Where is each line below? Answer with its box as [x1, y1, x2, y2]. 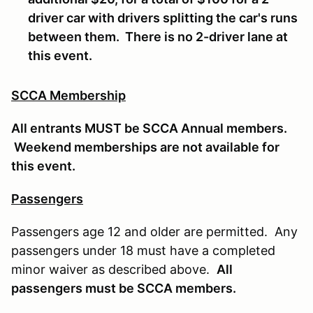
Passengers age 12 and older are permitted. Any [11, 224, 298, 239]
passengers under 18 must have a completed [11, 242, 275, 258]
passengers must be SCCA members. [11, 280, 236, 296]
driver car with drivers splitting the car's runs [28, 10, 298, 25]
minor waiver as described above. [11, 261, 217, 277]
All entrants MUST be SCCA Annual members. [11, 120, 287, 136]
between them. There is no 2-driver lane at [28, 29, 288, 44]
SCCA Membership [11, 87, 126, 103]
